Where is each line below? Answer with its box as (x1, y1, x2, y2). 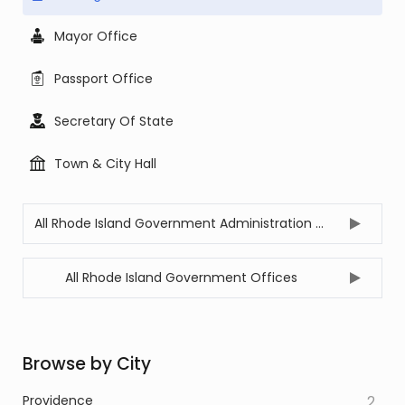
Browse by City (23, 352, 151, 376)
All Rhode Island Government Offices (64, 268, 297, 287)
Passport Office (54, 70, 153, 88)
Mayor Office (54, 27, 137, 45)
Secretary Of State (54, 112, 174, 130)
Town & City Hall (54, 155, 156, 173)
